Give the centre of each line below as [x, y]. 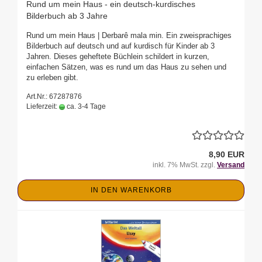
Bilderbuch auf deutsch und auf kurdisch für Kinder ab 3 [120, 46]
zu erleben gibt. [52, 78]
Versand [231, 165]
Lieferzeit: [43, 107]
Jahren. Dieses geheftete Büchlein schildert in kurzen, [118, 57]
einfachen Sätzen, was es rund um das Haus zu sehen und [126, 67]
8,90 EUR [227, 155]
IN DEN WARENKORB [131, 190]
